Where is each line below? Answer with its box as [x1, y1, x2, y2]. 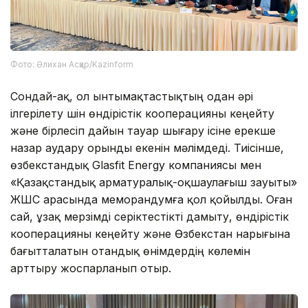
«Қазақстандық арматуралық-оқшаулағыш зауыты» [10, 175, 297, 189]
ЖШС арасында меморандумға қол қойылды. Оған [10, 192, 292, 206]
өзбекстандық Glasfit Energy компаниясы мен [10, 157, 261, 172]
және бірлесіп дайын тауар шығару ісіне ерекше [10, 123, 276, 137]
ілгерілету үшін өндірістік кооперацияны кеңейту [10, 106, 274, 120]
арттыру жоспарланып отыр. [10, 261, 171, 275]
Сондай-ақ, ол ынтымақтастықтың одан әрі [10, 89, 253, 103]
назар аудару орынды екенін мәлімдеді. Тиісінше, [10, 140, 284, 155]
